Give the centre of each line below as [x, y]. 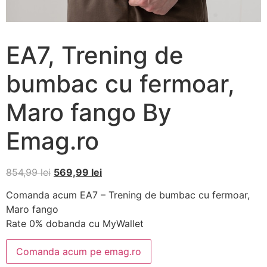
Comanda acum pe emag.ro [79, 252]
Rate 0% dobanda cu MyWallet [75, 223]
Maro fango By [89, 112]
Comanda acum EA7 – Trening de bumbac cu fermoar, [128, 195]
